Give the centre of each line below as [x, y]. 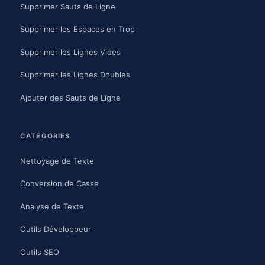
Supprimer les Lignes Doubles [75, 75]
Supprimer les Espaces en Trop [77, 29]
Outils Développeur [56, 229]
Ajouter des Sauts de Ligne [70, 98]
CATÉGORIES [45, 136]
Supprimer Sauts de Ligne [68, 6]
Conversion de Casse [59, 184]
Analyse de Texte [52, 206]
